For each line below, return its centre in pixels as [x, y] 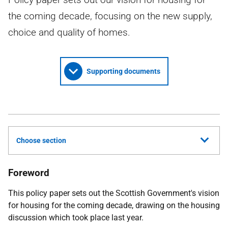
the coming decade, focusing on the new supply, [110, 16]
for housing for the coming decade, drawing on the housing [114, 205]
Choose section [41, 140]
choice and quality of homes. [69, 32]
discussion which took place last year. [76, 218]
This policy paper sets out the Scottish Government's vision [114, 193]
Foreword [29, 173]
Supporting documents [123, 71]
